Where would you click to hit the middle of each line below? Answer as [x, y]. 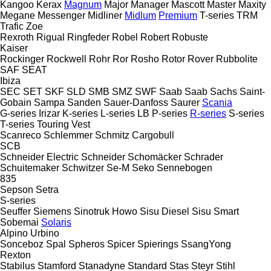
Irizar [49, 113]
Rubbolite [237, 59]
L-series [118, 113]
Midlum [140, 15]
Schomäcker [155, 157]
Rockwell [67, 59]
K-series [80, 113]
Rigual [51, 37]
